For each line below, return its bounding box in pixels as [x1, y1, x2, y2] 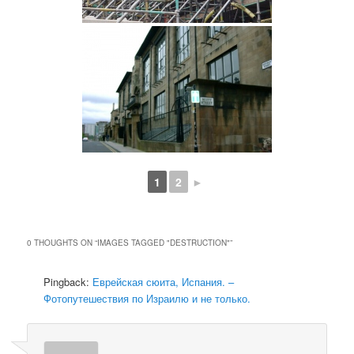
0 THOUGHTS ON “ [27, 237, 98, 249]
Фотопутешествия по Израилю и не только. [43, 291, 251, 307]
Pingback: [43, 274, 93, 290]
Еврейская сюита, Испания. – [92, 274, 235, 290]
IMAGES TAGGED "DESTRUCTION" [97, 237, 231, 249]
